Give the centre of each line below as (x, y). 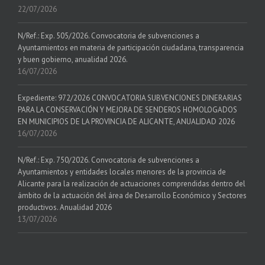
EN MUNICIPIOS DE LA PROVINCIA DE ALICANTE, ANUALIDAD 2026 (126, 122)
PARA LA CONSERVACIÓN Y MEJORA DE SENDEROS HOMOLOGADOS (127, 110)
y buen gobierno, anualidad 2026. (73, 60)
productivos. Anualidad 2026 (65, 208)
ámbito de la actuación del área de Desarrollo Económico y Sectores (132, 196)
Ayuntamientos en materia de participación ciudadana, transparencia (131, 48)
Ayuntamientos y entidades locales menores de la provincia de (122, 172)
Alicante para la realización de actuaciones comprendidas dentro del (132, 184)
